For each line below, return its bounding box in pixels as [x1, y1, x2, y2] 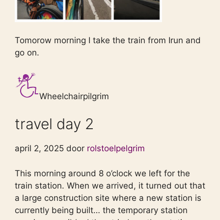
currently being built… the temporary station [15, 205, 188, 215]
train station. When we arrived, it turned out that [15, 180, 205, 191]
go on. [15, 48, 39, 58]
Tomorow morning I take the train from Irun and [15, 35, 201, 46]
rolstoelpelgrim [87, 143, 145, 154]
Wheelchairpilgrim [39, 91, 109, 101]
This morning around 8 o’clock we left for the [15, 168, 190, 178]
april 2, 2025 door [15, 143, 87, 154]
